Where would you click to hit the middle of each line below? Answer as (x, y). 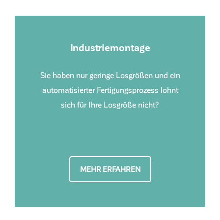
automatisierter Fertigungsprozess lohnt (110, 89)
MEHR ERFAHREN (110, 169)
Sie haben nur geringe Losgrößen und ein (110, 75)
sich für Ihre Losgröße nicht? (110, 104)
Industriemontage (110, 47)
